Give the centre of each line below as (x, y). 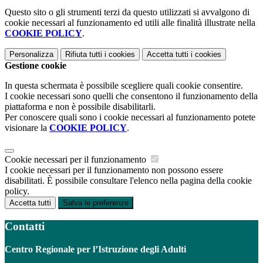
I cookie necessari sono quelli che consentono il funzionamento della (131, 96)
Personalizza (31, 55)
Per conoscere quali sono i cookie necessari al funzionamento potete (130, 117)
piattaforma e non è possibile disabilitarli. (80, 107)
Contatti (25, 227)
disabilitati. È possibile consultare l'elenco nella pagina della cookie (128, 181)
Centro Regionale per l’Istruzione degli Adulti (95, 249)
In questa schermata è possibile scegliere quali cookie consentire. (124, 86)
